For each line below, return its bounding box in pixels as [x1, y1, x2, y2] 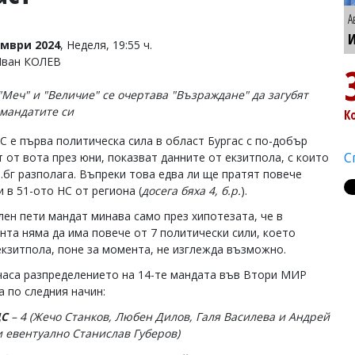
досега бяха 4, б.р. [142, 183, 241, 198]
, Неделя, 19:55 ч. [60, 37, 152, 52]
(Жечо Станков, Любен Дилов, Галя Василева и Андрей [29, 309, 330, 324]
